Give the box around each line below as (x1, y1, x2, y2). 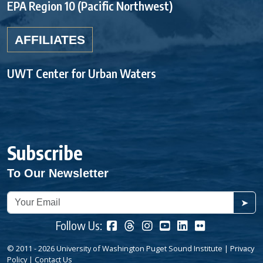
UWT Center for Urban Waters (7, 65, 156, 80)
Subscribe (7, 140, 83, 164)
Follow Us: (55, 217, 104, 232)
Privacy (230, 242, 254, 254)
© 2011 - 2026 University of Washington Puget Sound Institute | (7, 242, 230, 254)
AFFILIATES (15, 32, 85, 46)
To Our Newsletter (7, 166, 109, 180)
